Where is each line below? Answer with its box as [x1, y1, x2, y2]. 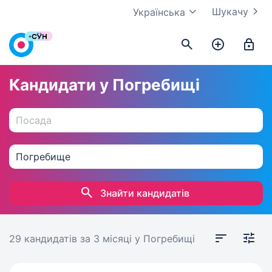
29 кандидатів [9, 233, 80, 245]
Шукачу [212, 5, 248, 18]
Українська [133, 6, 185, 18]
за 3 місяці [80, 233, 135, 245]
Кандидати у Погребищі [9, 75, 200, 94]
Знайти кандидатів [100, 187, 189, 199]
